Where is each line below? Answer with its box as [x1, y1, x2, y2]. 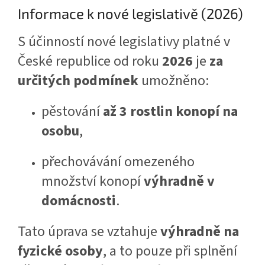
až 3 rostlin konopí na [103, 101, 238, 122]
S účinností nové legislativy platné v [18, 31, 230, 52]
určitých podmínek [18, 70, 138, 91]
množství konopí [41, 170, 144, 192]
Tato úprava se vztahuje [18, 221, 160, 242]
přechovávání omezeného [41, 151, 195, 172]
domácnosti [41, 190, 116, 211]
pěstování [41, 101, 103, 122]
